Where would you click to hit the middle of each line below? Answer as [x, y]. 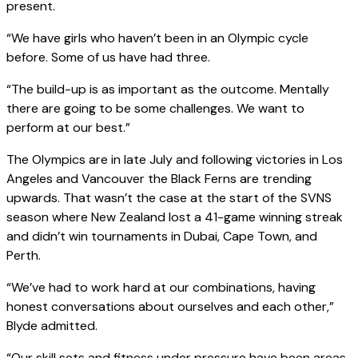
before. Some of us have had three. [108, 58]
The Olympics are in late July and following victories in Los [175, 160]
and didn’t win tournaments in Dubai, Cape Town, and [162, 237]
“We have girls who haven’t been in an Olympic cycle [157, 38]
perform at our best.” [68, 128]
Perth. [24, 256]
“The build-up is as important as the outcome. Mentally [168, 89]
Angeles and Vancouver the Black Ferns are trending [159, 179]
